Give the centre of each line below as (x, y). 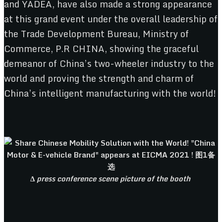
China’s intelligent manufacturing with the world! (110, 93)
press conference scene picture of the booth (114, 178)
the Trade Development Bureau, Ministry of (96, 33)
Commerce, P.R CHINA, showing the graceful (101, 48)
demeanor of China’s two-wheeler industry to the (109, 63)
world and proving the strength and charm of (99, 78)
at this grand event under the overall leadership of (111, 19)
